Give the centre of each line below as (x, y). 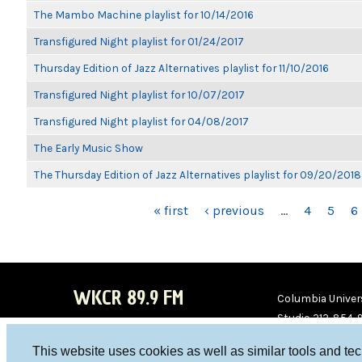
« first (171, 210)
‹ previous (234, 210)
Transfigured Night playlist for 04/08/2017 (141, 121)
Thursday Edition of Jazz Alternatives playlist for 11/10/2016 (181, 68)
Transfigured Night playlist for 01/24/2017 (139, 41)
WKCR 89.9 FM (128, 298)
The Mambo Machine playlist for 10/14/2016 (144, 15)
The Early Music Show (88, 148)
